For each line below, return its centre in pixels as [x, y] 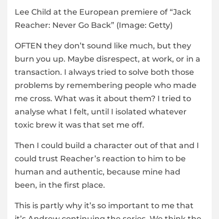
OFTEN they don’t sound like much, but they [103, 46]
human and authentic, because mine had [98, 172]
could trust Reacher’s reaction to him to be [100, 159]
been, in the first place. [60, 185]
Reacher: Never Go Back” [66, 25]
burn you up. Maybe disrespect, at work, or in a [108, 59]
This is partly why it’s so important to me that [104, 206]
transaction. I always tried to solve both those [104, 72]
